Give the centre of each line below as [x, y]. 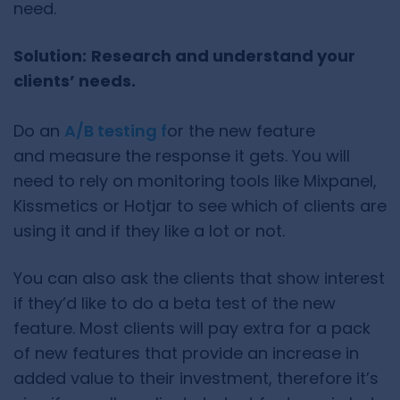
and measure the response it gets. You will [182, 156]
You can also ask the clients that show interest [199, 279]
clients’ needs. [75, 81]
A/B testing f [116, 131]
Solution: [50, 56]
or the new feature [241, 131]
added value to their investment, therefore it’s [196, 379]
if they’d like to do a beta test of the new [175, 304]
